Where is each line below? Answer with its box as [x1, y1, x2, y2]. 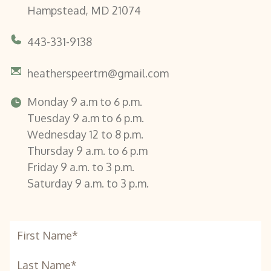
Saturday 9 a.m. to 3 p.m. [27, 177, 149, 191]
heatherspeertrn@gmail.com [27, 67, 169, 80]
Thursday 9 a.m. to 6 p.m [27, 144, 148, 158]
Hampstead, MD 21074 [27, 4, 141, 18]
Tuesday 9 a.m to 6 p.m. [27, 111, 144, 125]
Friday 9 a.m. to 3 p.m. [27, 160, 134, 174]
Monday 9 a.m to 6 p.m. [27, 95, 142, 109]
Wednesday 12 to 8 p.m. [27, 128, 143, 142]
